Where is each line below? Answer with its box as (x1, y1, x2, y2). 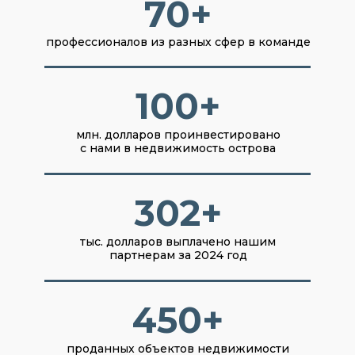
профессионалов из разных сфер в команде (45, 35, 311, 49)
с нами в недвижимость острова (80, 141, 276, 155)
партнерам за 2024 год (109, 248, 247, 262)
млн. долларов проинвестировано (75, 128, 281, 142)
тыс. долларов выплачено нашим (80, 235, 276, 249)
